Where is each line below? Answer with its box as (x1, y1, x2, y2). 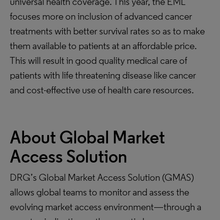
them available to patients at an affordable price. (10, 40, 197, 52)
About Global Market (10, 127, 165, 148)
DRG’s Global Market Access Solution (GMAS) (10, 171, 194, 183)
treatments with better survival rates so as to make (10, 25, 205, 37)
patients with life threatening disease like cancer (10, 69, 196, 81)
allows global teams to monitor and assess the (10, 186, 189, 198)
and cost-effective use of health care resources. (10, 84, 194, 96)
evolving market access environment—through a (10, 201, 201, 213)
